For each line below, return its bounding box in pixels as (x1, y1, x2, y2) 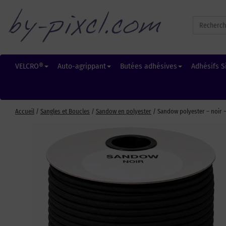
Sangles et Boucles (40, 107, 90, 115)
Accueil (15, 107, 34, 115)
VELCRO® (15, 62, 43, 71)
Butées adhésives (120, 62, 177, 71)
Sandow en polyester (96, 107, 151, 115)
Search (192, 15, 212, 23)
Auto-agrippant (57, 62, 106, 71)
